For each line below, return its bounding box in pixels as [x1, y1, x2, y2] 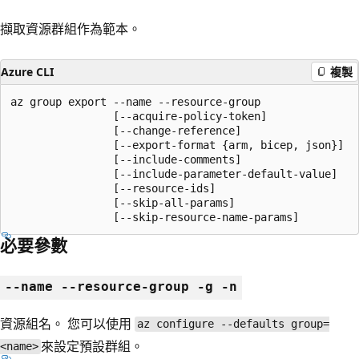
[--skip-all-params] [10, 196, 235, 209]
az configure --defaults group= [136, 317, 329, 331]
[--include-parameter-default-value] [10, 167, 337, 180]
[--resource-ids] [10, 181, 216, 195]
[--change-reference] [10, 123, 241, 137]
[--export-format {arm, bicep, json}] [10, 138, 344, 151]
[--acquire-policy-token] [10, 109, 267, 123]
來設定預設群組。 [40, 337, 143, 355]
